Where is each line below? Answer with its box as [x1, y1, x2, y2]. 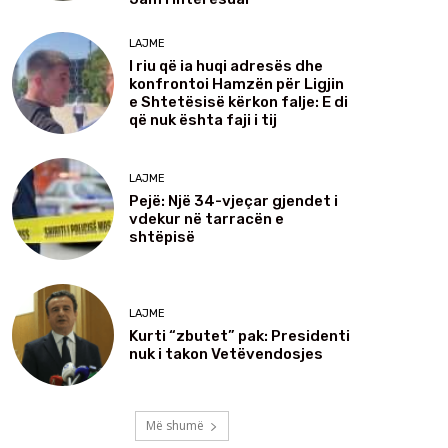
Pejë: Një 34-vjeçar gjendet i [129, 191, 338, 210]
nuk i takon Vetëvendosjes [129, 344, 323, 363]
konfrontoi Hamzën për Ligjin [129, 74, 344, 93]
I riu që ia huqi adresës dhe [129, 56, 323, 75]
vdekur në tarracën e [129, 209, 284, 228]
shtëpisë [129, 227, 195, 246]
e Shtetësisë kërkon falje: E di [129, 92, 348, 111]
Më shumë [146, 417, 204, 435]
